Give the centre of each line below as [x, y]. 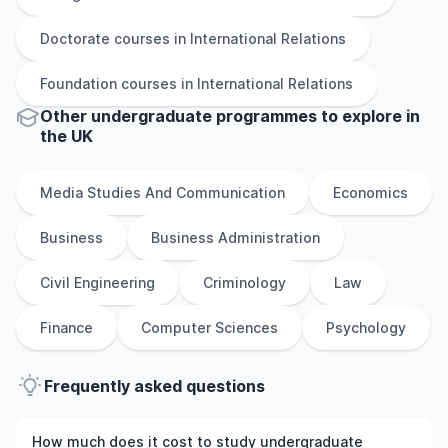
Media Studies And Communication [162, 192]
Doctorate [75, 38]
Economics [370, 192]
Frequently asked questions [154, 386]
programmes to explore [307, 116]
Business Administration [235, 237]
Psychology [366, 327]
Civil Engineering [97, 282]
